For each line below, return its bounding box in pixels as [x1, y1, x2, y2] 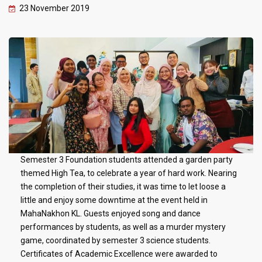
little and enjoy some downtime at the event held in [20, 195, 208, 205]
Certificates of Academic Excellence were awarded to [20, 249, 218, 258]
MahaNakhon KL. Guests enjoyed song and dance [20, 208, 201, 218]
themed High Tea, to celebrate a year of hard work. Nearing [20, 168, 237, 178]
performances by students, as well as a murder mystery [20, 222, 226, 232]
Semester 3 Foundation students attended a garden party [20, 154, 233, 164]
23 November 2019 [19, 3, 89, 13]
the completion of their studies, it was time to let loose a [20, 181, 226, 191]
